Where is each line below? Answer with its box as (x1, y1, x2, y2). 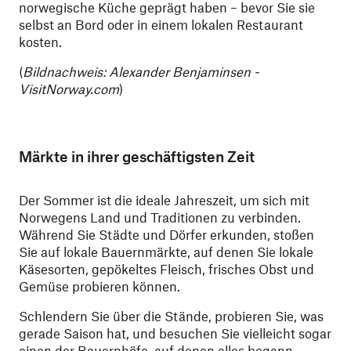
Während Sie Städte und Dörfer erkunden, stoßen (19, 226, 314, 243)
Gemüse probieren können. (19, 278, 180, 295)
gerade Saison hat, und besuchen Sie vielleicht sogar (19, 325, 331, 342)
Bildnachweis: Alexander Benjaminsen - (23, 63, 259, 80)
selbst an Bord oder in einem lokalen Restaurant (19, 16, 303, 33)
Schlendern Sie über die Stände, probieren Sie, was (19, 308, 324, 324)
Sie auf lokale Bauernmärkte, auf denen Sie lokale (19, 244, 313, 260)
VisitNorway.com (19, 81, 119, 97)
